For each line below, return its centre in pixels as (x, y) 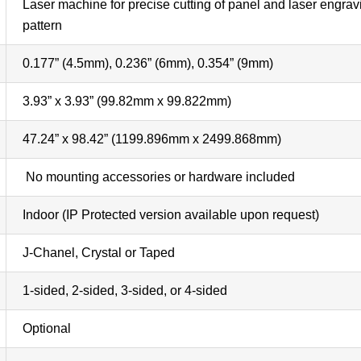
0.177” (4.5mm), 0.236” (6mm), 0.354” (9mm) (147, 63)
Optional (46, 328)
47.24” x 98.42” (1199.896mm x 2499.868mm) (151, 139)
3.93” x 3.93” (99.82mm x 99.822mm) (127, 101)
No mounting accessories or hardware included (158, 177)
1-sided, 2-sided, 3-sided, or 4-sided (124, 290)
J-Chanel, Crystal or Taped (98, 253)
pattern (42, 25)
